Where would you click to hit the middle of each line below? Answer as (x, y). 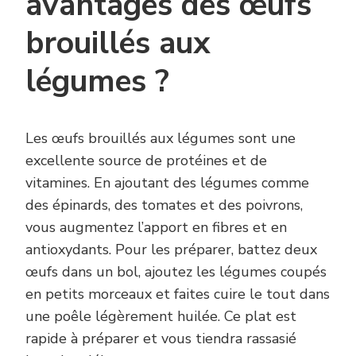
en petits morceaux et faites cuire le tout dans (178, 294)
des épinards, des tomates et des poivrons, (164, 205)
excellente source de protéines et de (146, 160)
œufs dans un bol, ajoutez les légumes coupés (176, 271)
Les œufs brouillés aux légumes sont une (161, 138)
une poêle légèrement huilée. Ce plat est (161, 316)
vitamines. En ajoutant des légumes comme (167, 182)
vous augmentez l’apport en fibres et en (156, 227)
